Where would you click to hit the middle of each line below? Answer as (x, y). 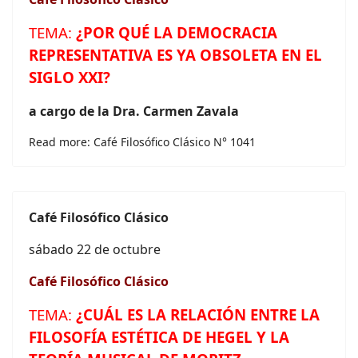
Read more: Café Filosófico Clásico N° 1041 (142, 142)
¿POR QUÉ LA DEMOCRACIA (177, 32)
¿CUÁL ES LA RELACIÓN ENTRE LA (198, 314)
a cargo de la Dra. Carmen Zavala (134, 111)
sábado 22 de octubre (95, 249)
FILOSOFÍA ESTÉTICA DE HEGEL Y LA (159, 337)
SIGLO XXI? (70, 77)
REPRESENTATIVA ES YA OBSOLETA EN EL (175, 55)
